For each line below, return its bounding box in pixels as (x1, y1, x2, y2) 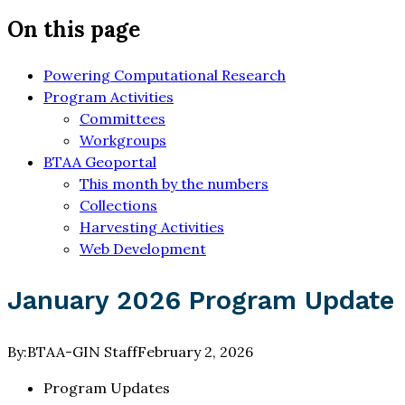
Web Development (80, 240, 206, 259)
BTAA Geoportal (43, 153, 156, 172)
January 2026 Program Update (7, 285, 394, 316)
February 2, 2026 (137, 343, 253, 362)
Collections (80, 196, 157, 215)
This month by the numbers (80, 174, 268, 193)
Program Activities (43, 88, 174, 107)
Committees (80, 109, 165, 128)
